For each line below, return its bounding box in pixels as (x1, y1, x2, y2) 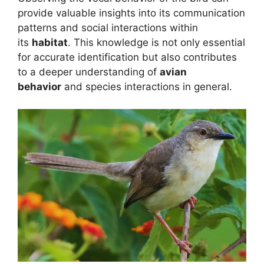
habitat (32, 36, 68, 48)
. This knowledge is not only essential (68, 36, 245, 48)
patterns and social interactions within (18, 21, 198, 34)
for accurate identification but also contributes (18, 51, 237, 63)
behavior (18, 80, 61, 93)
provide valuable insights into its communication (18, 6, 245, 19)
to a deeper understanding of (18, 65, 160, 78)
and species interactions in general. (61, 80, 232, 93)
